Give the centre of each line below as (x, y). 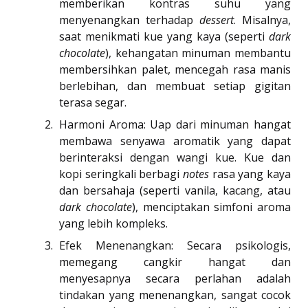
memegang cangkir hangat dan (175, 262)
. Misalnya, (262, 20)
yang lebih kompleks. (113, 224)
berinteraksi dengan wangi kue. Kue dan (175, 158)
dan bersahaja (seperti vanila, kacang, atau (175, 191)
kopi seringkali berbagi (121, 174)
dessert (217, 20)
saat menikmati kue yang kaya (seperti (164, 37)
